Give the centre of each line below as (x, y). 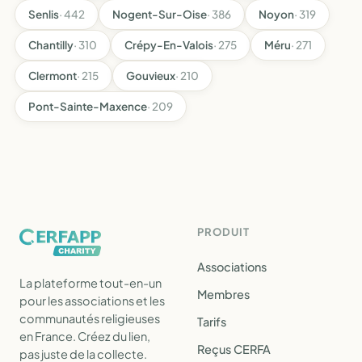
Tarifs (212, 322)
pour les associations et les (92, 301)
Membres (223, 294)
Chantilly (51, 45)
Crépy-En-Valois (169, 45)
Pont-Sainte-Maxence (88, 106)
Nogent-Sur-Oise (160, 14)
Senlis (44, 14)
